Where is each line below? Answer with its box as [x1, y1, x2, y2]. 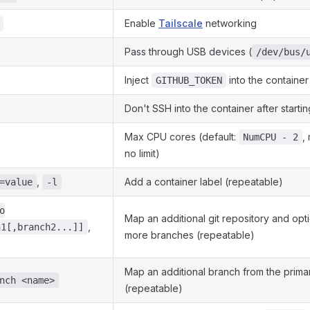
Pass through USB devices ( [125, 46, 252, 57]
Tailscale [158, 17, 203, 29]
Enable [125, 17, 158, 29]
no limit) [125, 147, 160, 159]
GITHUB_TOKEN [156, 75, 222, 86]
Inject [125, 74, 152, 86]
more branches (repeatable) [125, 229, 255, 241]
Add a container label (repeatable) [125, 176, 283, 188]
